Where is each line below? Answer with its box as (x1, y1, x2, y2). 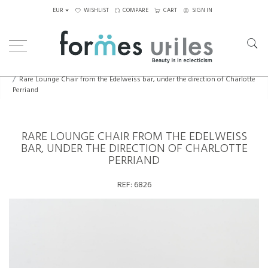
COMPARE (122, 5, 148, 15)
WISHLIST (83, 5, 109, 15)
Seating (40, 63, 65, 75)
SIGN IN (191, 5, 212, 15)
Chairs (77, 63, 98, 75)
